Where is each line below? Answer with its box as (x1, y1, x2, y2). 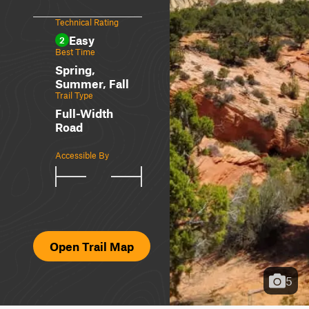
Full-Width (55, 106, 113, 120)
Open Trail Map (50, 239, 134, 253)
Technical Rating (55, 17, 119, 28)
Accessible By (55, 150, 109, 161)
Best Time (55, 46, 95, 57)
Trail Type (55, 90, 93, 101)
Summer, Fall (55, 77, 129, 90)
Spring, (55, 63, 95, 77)
